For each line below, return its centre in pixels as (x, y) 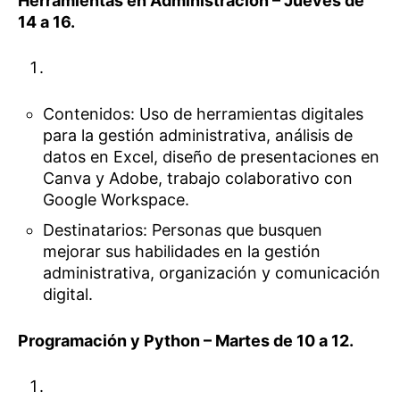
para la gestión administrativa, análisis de (198, 135)
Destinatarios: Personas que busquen (183, 229)
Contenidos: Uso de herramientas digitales (204, 113)
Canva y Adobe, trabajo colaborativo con (198, 178)
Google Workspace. (117, 199)
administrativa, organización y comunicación (212, 272)
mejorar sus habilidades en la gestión (182, 251)
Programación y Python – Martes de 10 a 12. (186, 341)
